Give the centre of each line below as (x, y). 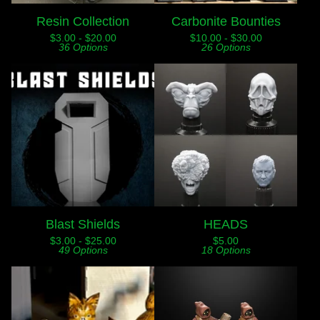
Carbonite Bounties (226, 21)
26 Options (226, 47)
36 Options (83, 47)
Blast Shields (83, 224)
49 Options (83, 250)
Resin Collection (83, 21)
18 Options (226, 250)
